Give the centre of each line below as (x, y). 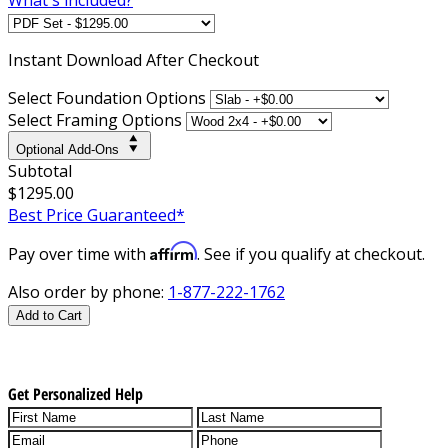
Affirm (173, 250)
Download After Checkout (162, 59)
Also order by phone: (88, 291)
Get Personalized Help (75, 393)
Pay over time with (79, 253)
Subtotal (40, 170)
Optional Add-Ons (67, 149)
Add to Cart (49, 315)
